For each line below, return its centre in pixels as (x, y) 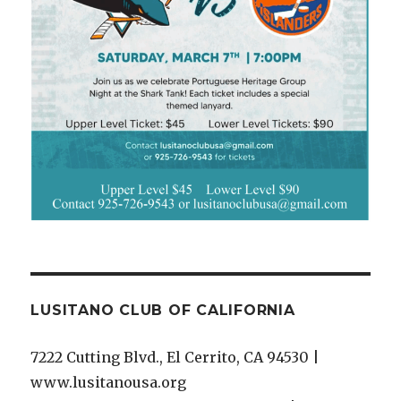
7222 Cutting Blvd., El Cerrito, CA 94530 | (175, 357)
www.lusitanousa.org (109, 382)
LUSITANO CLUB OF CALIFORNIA (163, 310)
